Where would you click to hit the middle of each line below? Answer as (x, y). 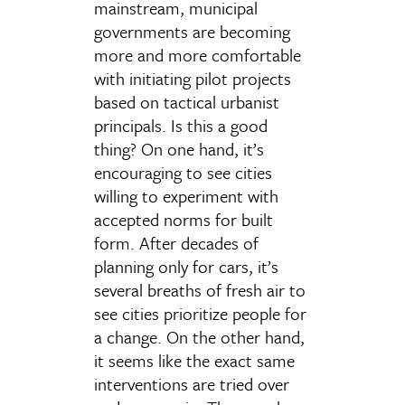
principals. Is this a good (181, 125)
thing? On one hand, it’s (179, 149)
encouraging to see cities (183, 172)
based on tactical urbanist (187, 102)
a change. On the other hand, (199, 337)
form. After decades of (176, 243)
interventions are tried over (192, 384)
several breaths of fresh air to (200, 290)
